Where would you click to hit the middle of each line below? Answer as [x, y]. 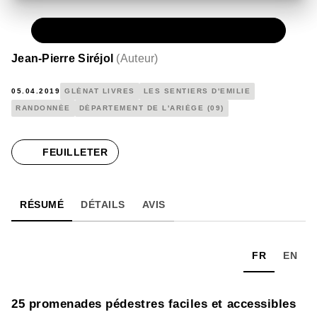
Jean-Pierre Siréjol [63, 58]
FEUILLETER [75, 152]
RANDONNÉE [43, 108]
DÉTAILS [103, 204]
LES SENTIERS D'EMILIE [197, 91]
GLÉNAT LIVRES [100, 91]
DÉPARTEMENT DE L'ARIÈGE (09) [151, 108]
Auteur [137, 58]
